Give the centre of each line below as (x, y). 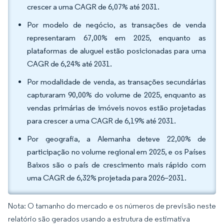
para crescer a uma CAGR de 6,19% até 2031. (103, 121)
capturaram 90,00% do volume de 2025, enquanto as (116, 95)
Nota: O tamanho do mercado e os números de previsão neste (112, 206)
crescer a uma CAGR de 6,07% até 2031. (95, 7)
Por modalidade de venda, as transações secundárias (116, 82)
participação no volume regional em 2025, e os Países (116, 152)
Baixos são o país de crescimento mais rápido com (116, 165)
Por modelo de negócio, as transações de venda (116, 25)
